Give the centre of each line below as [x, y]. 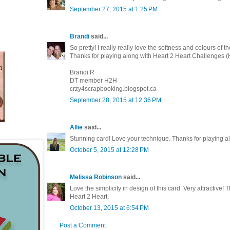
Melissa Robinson [96, 177]
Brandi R [82, 72]
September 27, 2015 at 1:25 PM [114, 9]
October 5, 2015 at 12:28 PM [109, 150]
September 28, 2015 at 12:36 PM [116, 100]
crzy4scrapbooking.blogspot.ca [113, 89]
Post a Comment [83, 225]
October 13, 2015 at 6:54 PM [109, 208]
